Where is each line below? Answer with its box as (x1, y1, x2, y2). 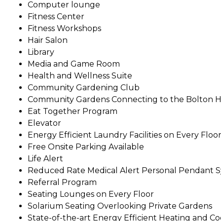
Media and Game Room (28, 59, 120, 69)
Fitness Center (28, 11, 84, 21)
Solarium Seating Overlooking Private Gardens (28, 201, 212, 211)
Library (28, 47, 54, 57)
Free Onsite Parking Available (28, 142, 144, 151)
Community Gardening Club (28, 82, 140, 92)
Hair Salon (28, 35, 68, 45)
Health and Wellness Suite (28, 71, 132, 80)
